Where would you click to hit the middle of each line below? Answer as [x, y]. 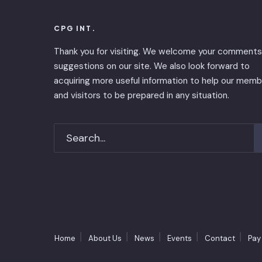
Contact [220, 238]
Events [180, 238]
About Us [105, 238]
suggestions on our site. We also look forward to [152, 66]
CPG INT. [75, 28]
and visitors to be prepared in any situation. [142, 95]
